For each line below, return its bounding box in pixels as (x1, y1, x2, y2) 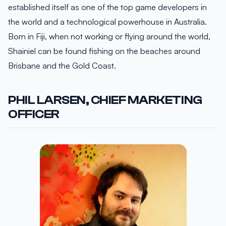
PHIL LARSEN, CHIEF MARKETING (8, 93, 202, 107)
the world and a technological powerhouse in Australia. (8, 16, 207, 27)
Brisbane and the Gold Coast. (8, 60, 116, 71)
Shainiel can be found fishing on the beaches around (8, 45, 200, 56)
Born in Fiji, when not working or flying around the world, (8, 31, 210, 41)
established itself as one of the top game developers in (8, 2, 207, 12)
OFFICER (8, 107, 60, 121)
